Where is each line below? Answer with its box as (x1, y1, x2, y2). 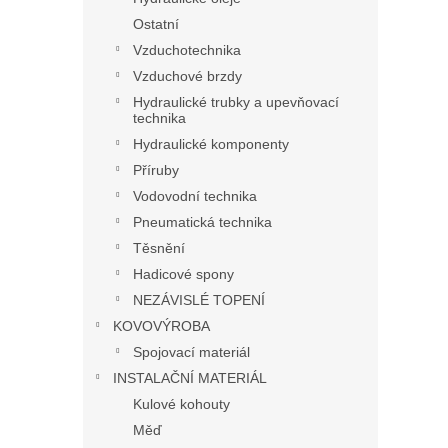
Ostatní (133, 16, 179, 32)
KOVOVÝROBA (113, 318, 210, 334)
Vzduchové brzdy (133, 68, 242, 84)
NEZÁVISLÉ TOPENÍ (133, 292, 265, 308)
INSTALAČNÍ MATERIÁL (113, 370, 267, 386)
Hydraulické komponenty (133, 136, 289, 152)
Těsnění (133, 240, 185, 256)
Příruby (133, 162, 179, 178)
